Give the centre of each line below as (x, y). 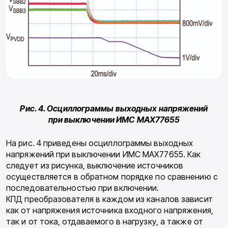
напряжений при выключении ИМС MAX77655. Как (104, 154)
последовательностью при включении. (83, 188)
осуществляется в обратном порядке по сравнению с (112, 177)
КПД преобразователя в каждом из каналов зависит (109, 199)
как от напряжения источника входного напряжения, (110, 210)
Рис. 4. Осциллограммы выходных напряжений (114, 109)
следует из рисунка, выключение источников (95, 166)
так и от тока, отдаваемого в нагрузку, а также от (105, 222)
